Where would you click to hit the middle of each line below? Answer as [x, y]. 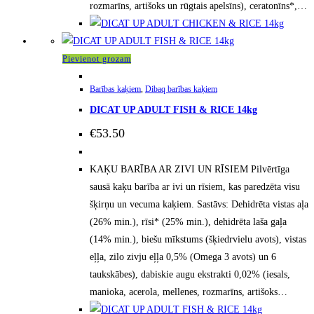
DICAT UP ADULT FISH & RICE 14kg [173, 110]
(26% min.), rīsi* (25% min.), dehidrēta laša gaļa [188, 221]
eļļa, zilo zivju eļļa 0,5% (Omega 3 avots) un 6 [183, 257]
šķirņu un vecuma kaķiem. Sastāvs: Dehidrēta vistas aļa [199, 204]
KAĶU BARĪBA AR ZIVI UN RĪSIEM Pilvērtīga [190, 169]
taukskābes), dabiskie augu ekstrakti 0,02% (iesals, [190, 274]
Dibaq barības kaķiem [181, 89]
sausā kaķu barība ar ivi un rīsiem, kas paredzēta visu [195, 186]
